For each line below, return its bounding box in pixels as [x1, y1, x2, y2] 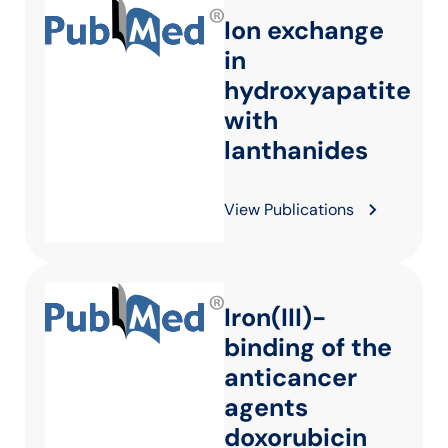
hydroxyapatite [224, 74, 411, 107]
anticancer [224, 361, 357, 394]
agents [224, 391, 308, 424]
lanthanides [224, 134, 368, 167]
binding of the [224, 331, 392, 364]
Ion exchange [224, 14, 384, 47]
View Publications [224, 199, 354, 220]
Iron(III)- [224, 301, 326, 334]
